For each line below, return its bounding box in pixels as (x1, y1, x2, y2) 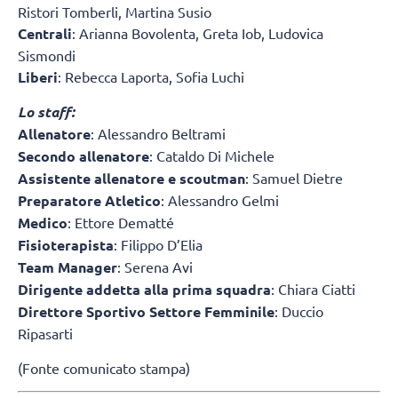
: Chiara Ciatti (271, 280, 355, 298)
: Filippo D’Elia (114, 235, 203, 254)
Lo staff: (18, 102, 75, 122)
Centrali (18, 23, 72, 43)
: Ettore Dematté (68, 213, 174, 232)
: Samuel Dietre (245, 169, 343, 187)
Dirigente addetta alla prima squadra (18, 280, 271, 299)
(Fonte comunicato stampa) (18, 358, 190, 377)
